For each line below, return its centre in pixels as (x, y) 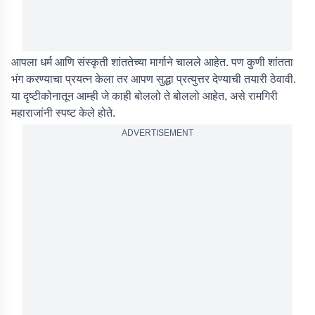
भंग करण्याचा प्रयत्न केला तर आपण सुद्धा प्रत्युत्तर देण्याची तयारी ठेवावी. (154, 79)
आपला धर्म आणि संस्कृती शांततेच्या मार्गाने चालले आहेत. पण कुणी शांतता (152, 62)
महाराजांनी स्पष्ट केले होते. (65, 113)
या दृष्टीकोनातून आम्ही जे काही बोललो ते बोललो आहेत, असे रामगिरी (144, 96)
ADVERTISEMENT (157, 133)
